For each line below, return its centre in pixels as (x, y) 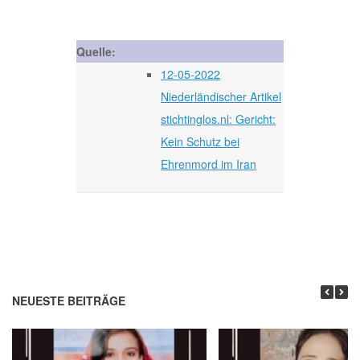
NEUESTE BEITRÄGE (69, 300)
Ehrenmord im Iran (209, 164)
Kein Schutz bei (200, 141)
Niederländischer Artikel (221, 96)
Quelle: (96, 51)
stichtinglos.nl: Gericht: (218, 119)
